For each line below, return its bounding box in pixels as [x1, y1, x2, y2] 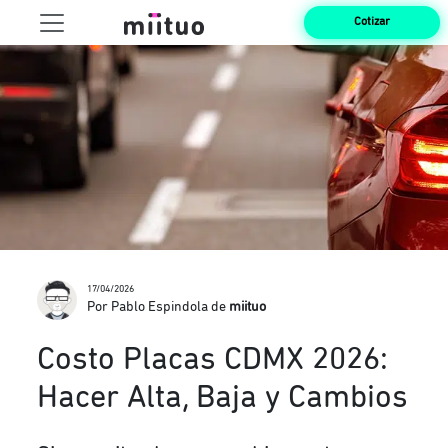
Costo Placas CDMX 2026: [37, 344, 389, 377]
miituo [229, 300, 267, 314]
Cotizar [354, 16, 391, 28]
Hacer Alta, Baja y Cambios [37, 382, 409, 415]
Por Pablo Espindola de [87, 300, 230, 314]
